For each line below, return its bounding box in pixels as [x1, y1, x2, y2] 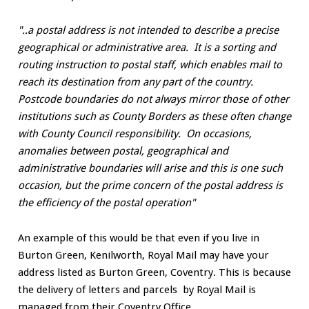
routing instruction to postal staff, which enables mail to [17, 59, 282, 72]
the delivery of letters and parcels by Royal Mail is [17, 283, 256, 296]
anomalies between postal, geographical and [17, 145, 228, 158]
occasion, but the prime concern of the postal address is [17, 179, 283, 192]
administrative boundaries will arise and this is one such [17, 162, 283, 175]
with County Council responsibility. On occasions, [17, 128, 252, 141]
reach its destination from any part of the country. [17, 76, 253, 89]
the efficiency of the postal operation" [17, 197, 195, 210]
